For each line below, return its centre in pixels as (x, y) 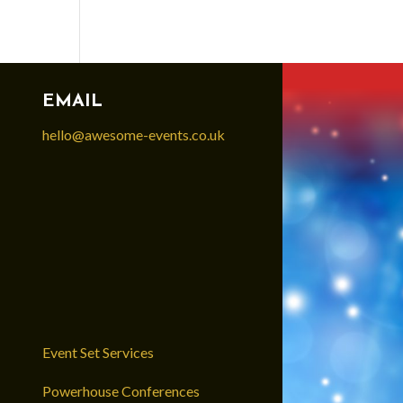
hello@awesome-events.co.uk (133, 134)
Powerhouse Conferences (121, 390)
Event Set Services (98, 352)
